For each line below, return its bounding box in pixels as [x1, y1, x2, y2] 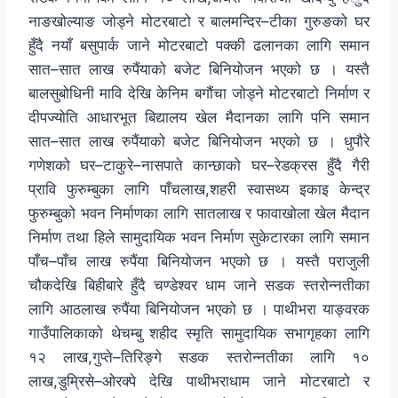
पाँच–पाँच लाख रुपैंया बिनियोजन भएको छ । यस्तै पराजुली [28, 252, 370, 271]
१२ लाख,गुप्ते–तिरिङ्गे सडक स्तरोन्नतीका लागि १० [28, 348, 370, 367]
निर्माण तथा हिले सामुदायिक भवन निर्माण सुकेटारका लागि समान [28, 228, 370, 247]
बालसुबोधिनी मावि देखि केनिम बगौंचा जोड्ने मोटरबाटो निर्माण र [28, 84, 370, 103]
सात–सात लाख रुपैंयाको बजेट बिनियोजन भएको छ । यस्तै [28, 60, 370, 79]
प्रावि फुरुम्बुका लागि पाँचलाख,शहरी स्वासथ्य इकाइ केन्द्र [28, 180, 370, 199]
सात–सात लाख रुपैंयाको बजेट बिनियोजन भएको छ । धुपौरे [28, 132, 370, 151]
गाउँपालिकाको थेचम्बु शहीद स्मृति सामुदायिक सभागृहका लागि [28, 324, 370, 343]
